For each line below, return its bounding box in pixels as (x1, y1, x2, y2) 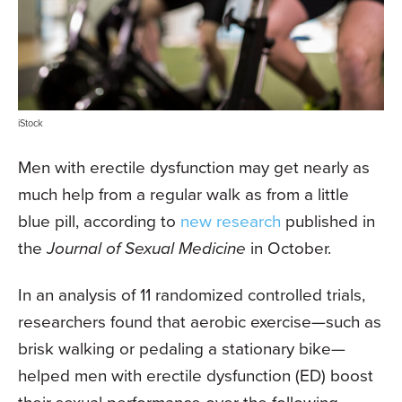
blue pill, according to (18, 207, 180, 234)
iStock (18, 115, 43, 130)
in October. (246, 234, 331, 261)
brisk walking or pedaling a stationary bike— (18, 335, 345, 362)
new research (180, 207, 281, 234)
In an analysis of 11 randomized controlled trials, (18, 281, 365, 308)
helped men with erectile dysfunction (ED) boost (18, 362, 373, 389)
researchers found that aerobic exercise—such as (18, 308, 381, 335)
